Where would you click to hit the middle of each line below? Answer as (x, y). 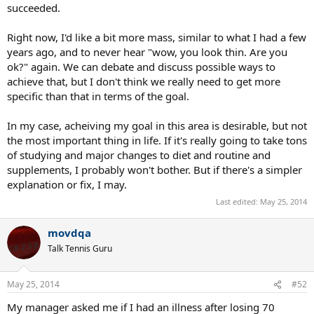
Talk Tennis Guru (80, 248)
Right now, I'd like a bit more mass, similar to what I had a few (157, 37)
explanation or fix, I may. (67, 184)
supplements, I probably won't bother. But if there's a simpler (155, 170)
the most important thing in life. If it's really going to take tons (157, 140)
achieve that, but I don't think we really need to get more (144, 81)
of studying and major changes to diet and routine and (139, 155)
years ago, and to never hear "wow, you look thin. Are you (147, 52)
